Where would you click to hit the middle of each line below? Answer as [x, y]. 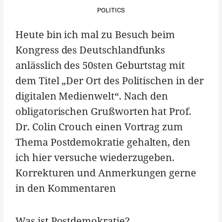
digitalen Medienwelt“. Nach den [92, 96]
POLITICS [111, 10]
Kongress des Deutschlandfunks [90, 50]
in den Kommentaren [66, 188]
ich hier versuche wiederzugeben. [95, 158]
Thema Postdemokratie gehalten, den [103, 142]
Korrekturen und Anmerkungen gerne [106, 173]
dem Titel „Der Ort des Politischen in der [110, 81]
